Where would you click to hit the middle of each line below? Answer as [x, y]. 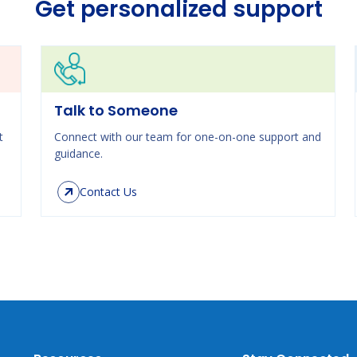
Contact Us [109, 192]
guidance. [79, 154]
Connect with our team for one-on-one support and [188, 137]
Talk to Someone [116, 111]
